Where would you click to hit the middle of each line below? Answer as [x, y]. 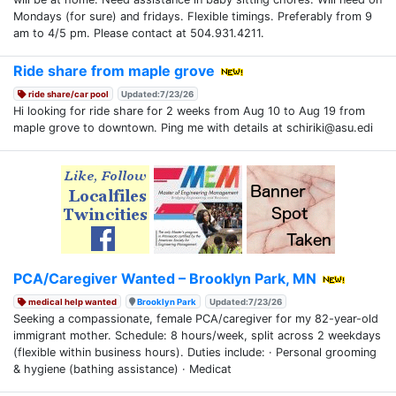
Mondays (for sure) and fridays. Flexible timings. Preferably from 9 [193, 16]
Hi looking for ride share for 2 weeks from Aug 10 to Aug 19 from [189, 110]
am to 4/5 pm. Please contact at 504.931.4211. [139, 33]
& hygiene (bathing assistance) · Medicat [122, 369]
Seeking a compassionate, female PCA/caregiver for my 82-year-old [196, 318]
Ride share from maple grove [114, 70]
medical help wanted [71, 301]
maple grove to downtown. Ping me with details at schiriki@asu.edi [193, 127]
